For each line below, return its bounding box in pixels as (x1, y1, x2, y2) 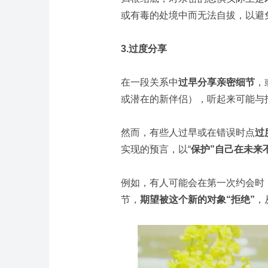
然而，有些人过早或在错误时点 (121, 127, 255, 138)
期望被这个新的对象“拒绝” (140, 194, 255, 205)
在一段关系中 (121, 77, 178, 88)
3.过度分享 (121, 44, 167, 54)
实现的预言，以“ (121, 144, 191, 155)
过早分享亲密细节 (178, 77, 255, 88)
